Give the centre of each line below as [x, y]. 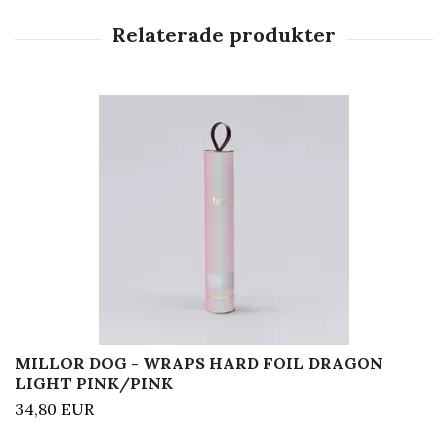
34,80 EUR [54, 408]
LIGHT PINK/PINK [94, 382]
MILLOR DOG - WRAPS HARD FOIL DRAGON [199, 362]
